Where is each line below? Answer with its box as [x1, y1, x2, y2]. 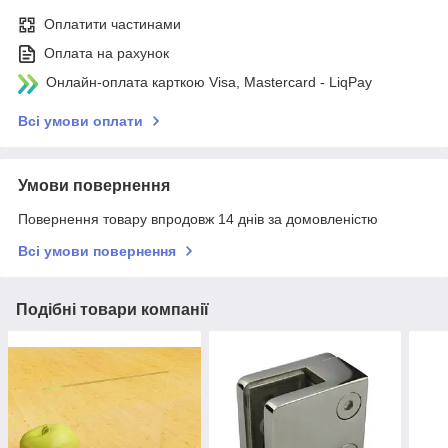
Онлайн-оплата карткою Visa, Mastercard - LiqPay [46, 74, 372, 91]
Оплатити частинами [44, 16, 181, 33]
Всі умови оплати [18, 113, 143, 130]
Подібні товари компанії [16, 301, 209, 319]
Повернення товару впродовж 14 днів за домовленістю [18, 211, 378, 228]
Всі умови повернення [18, 243, 176, 260]
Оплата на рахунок [44, 45, 169, 62]
